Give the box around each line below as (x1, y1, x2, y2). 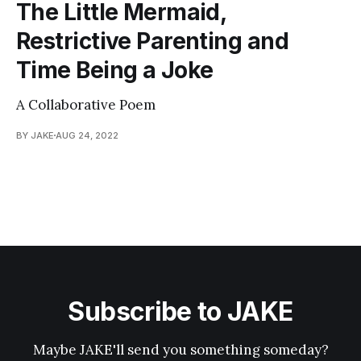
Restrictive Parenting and (16, 27, 289, 55)
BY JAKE (16, 129, 54, 141)
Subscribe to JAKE (68, 296, 293, 327)
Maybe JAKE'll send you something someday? (32, 341, 329, 359)
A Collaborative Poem (16, 95, 156, 114)
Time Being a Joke (16, 56, 214, 84)
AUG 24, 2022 (56, 129, 118, 141)
